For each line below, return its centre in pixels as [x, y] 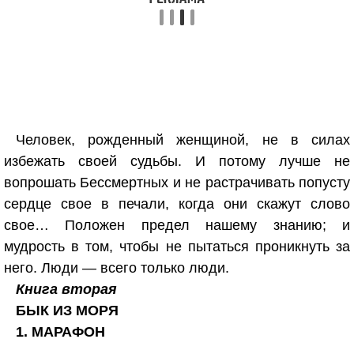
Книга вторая [66, 289]
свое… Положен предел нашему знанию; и [177, 225]
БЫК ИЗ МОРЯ [67, 311]
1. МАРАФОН [60, 332]
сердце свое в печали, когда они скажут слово [177, 204]
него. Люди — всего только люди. [117, 268]
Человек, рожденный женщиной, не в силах [183, 140]
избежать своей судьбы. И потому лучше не [177, 161]
